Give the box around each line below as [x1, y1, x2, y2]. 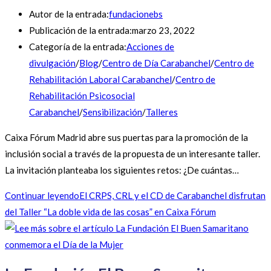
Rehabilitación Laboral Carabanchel [29, 74, 172, 85]
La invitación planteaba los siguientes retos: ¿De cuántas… [5, 165, 239, 176]
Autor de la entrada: [29, 8, 109, 20]
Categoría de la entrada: [29, 41, 126, 53]
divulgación [29, 57, 76, 69]
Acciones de [126, 41, 174, 53]
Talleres [146, 106, 178, 118]
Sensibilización [83, 106, 142, 118]
